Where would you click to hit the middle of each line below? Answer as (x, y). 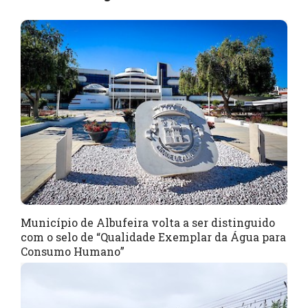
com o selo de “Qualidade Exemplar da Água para (153, 237)
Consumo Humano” (73, 252)
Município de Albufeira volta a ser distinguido (148, 223)
